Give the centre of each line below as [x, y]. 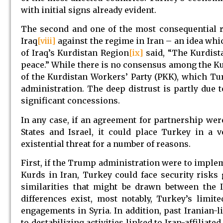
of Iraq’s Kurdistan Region [75, 53]
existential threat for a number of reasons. [106, 144]
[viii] [47, 41]
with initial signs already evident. [89, 10]
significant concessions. [70, 101]
